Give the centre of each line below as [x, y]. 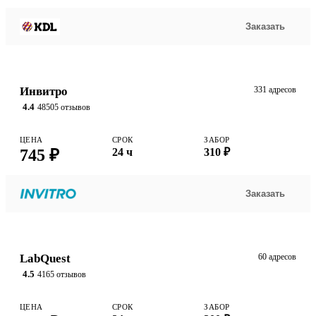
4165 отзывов [62, 274]
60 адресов [277, 257]
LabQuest [45, 259]
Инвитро [44, 92]
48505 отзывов [64, 107]
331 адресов [275, 90]
